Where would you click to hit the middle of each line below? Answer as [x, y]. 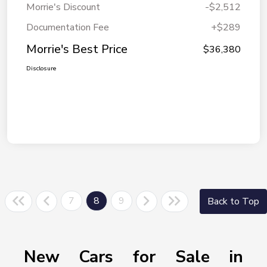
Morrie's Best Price [77, 49]
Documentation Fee [68, 28]
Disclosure [41, 69]
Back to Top [233, 202]
